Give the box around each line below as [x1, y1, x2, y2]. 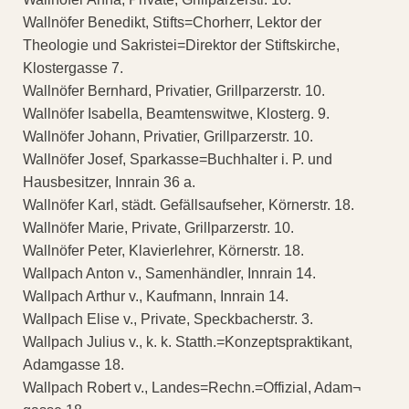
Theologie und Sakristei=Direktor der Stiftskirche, [23, 37, 340, 54]
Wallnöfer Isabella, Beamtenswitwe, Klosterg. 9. [23, 106, 330, 122]
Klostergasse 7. [23, 60, 123, 77]
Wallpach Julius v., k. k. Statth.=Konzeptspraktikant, [23, 334, 352, 351]
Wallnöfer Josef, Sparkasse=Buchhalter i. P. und [23, 152, 332, 168]
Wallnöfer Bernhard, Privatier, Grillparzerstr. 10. [23, 83, 325, 100]
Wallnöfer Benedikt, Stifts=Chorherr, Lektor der [23, 15, 321, 31]
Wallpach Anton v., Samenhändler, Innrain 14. [23, 266, 316, 282]
